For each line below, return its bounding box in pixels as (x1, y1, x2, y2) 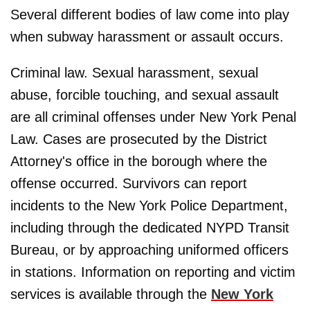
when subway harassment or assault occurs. (10, 28, 284, 44)
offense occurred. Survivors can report (10, 175, 247, 191)
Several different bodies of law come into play (10, 6, 289, 22)
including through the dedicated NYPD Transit (10, 219, 289, 235)
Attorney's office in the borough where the (10, 153, 267, 169)
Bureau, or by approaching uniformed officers (10, 241, 289, 257)
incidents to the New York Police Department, (10, 197, 288, 213)
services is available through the (10, 286, 211, 302)
